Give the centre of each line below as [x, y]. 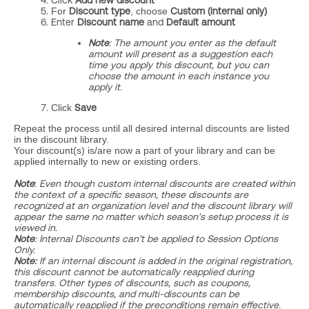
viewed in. [36, 228]
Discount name [111, 22]
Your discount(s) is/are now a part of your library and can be [144, 150]
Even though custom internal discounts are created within [167, 183]
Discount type [100, 11]
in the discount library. [61, 139]
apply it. [105, 87]
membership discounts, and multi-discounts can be [127, 294]
